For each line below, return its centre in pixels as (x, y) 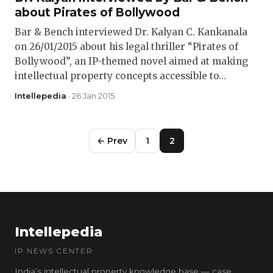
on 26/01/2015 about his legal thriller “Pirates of (126, 47)
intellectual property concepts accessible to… (120, 76)
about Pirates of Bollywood (97, 12)
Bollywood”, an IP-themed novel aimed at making (131, 61)
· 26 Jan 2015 (90, 96)
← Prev (112, 141)
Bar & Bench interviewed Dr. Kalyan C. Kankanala (131, 32)
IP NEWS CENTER (54, 251)
